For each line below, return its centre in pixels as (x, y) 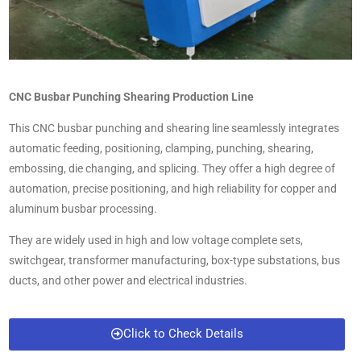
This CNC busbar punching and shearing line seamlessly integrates (174, 129)
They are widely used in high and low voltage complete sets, (156, 241)
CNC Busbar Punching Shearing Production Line (131, 97)
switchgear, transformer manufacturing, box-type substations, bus (174, 261)
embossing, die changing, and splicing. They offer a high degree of (172, 169)
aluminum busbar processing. (83, 209)
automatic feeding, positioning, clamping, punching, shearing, (161, 149)
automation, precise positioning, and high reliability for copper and (173, 189)
